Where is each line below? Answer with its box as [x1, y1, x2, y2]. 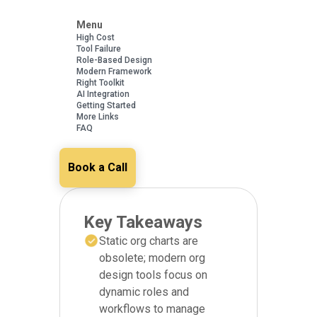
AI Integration [76, 88, 129, 99]
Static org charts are [99, 234, 198, 248]
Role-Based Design [76, 54, 152, 65]
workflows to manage [99, 301, 205, 316]
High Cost [76, 32, 115, 42]
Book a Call [68, 160, 127, 174]
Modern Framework [76, 66, 151, 76]
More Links [76, 111, 119, 122]
